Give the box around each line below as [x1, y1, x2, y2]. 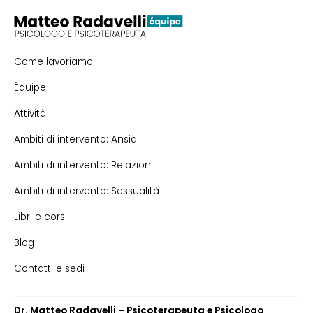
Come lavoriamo [14, 55, 93, 68]
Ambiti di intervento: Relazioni [14, 159, 153, 172]
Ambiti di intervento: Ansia [14, 133, 137, 146]
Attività [14, 107, 46, 120]
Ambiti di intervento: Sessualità [14, 184, 159, 198]
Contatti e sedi [14, 262, 85, 275]
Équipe [14, 81, 46, 94]
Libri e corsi [14, 210, 67, 224]
